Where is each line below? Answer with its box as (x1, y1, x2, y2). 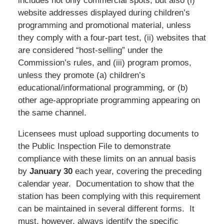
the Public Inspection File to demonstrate (17, 141, 170, 151)
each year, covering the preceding (72, 166, 201, 176)
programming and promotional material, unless (17, 20, 191, 30)
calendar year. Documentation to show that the (17, 178, 194, 188)
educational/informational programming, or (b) (17, 82, 188, 92)
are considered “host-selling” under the (17, 45, 162, 55)
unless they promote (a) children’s (17, 70, 145, 80)
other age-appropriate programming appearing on (17, 95, 200, 105)
